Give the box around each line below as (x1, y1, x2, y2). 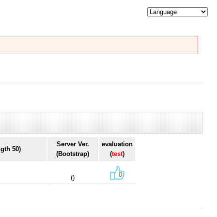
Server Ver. (56, 140, 89, 148)
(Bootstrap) (56, 150, 90, 157)
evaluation (101, 140, 133, 148)
